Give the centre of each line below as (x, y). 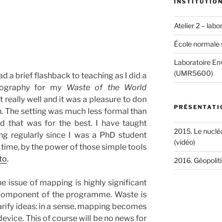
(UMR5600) (193, 73)
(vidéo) (184, 142)
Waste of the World (107, 87)
